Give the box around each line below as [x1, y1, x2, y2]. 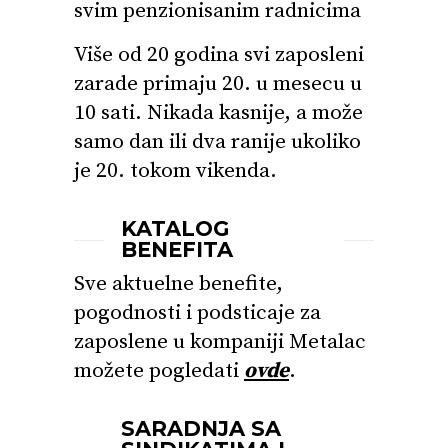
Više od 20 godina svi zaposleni [74, 42, 364, 68]
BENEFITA [120, 237, 233, 262]
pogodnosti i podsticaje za [74, 300, 321, 326]
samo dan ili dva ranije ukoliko [74, 129, 361, 155]
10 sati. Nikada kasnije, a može [74, 100, 363, 126]
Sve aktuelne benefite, [74, 271, 283, 297]
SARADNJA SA [120, 416, 281, 441]
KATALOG [120, 216, 229, 241]
